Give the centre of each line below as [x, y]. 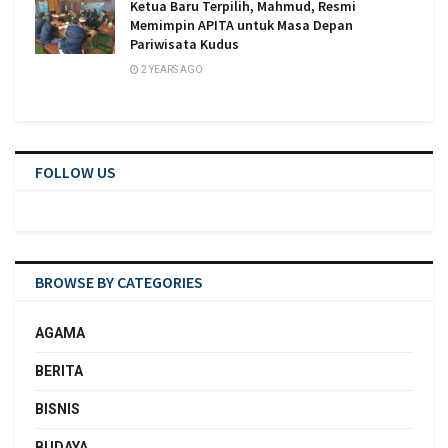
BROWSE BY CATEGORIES [119, 282]
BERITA [59, 371]
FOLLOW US [75, 172]
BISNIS [57, 409]
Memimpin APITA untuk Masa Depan [241, 25]
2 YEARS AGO [171, 70]
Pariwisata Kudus [184, 44]
